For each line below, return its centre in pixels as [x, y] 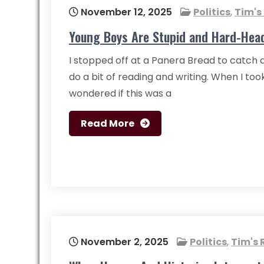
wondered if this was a [120, 93]
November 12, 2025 [125, 12]
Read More [108, 123]
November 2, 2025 [123, 242]
